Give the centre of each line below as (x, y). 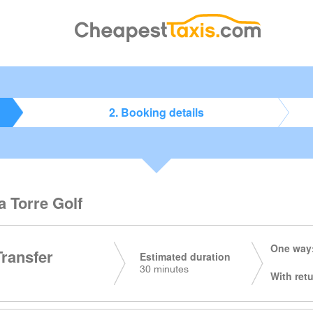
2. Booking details (156, 112)
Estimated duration (185, 256)
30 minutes (164, 270)
